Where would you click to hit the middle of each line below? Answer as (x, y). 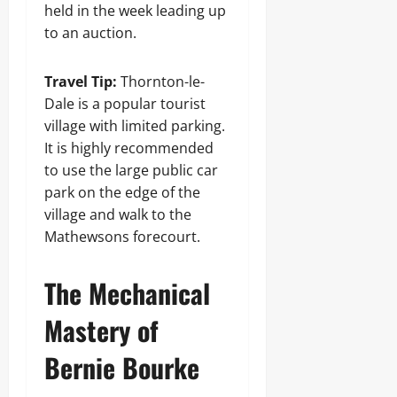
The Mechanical (127, 293)
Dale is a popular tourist (125, 104)
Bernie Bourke (122, 367)
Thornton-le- (161, 82)
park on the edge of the (122, 192)
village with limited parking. (135, 126)
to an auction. (90, 33)
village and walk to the (118, 214)
